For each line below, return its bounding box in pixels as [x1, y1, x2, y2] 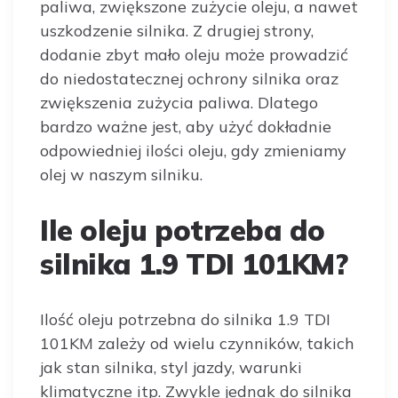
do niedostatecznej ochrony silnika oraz [40, 68, 338, 89]
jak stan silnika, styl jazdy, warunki [40, 357, 302, 378]
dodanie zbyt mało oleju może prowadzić [40, 44, 348, 65]
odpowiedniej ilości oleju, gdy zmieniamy [40, 140, 346, 161]
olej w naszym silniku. [40, 164, 203, 185]
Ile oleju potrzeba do [40, 212, 325, 248]
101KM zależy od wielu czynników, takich [40, 333, 354, 354]
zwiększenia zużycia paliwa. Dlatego [40, 92, 318, 113]
